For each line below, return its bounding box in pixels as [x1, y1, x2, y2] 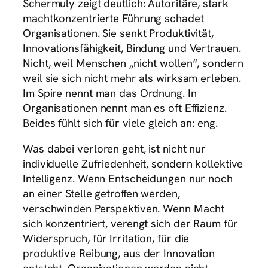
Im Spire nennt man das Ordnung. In [23, 85, 197, 100]
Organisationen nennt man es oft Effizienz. [23, 100, 227, 115]
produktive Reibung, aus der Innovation [23, 246, 215, 261]
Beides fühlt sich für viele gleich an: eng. [23, 115, 218, 130]
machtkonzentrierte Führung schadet [23, 10, 204, 26]
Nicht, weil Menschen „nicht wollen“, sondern [23, 55, 243, 71]
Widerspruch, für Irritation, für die [23, 231, 190, 246]
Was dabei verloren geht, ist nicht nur [23, 141, 206, 157]
